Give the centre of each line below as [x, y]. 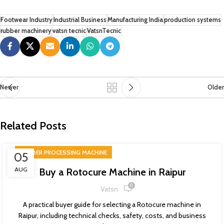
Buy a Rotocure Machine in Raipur [112, 172]
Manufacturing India [135, 20]
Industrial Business [80, 20]
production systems [192, 20]
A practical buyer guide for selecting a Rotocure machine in [112, 204]
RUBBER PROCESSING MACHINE [63, 152]
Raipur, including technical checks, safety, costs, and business [112, 215]
